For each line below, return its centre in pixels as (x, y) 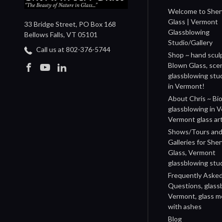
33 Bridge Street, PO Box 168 (70, 24)
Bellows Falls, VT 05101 (61, 35)
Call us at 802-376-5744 (73, 50)
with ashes (185, 207)
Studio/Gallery (191, 43)
